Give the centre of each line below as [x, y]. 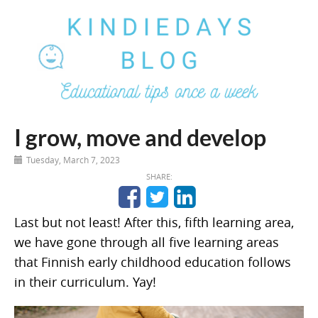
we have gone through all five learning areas [147, 242]
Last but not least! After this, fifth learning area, [154, 222]
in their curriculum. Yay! [85, 282]
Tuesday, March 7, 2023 [73, 160]
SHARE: [159, 176]
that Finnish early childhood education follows [153, 262]
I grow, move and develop [140, 137]
